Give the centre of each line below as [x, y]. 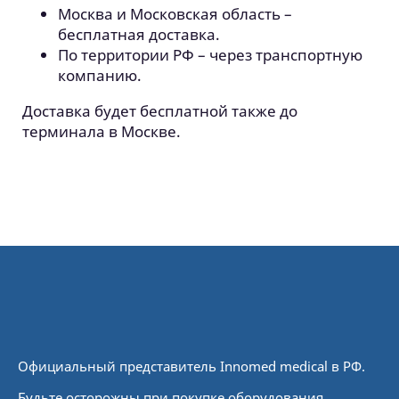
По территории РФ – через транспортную [210, 55]
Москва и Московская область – [175, 14]
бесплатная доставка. [139, 34]
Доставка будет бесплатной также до [160, 111]
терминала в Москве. [102, 131]
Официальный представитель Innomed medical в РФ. [191, 366]
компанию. [100, 75]
